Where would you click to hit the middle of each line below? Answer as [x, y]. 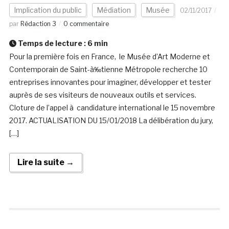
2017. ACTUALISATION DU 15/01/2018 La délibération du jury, [111, 121]
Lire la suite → [45, 163]
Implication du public [48, 10]
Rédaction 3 [38, 24]
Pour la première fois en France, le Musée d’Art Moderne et [109, 57]
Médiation [113, 10]
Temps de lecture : [52, 43]
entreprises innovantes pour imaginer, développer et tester [110, 82]
